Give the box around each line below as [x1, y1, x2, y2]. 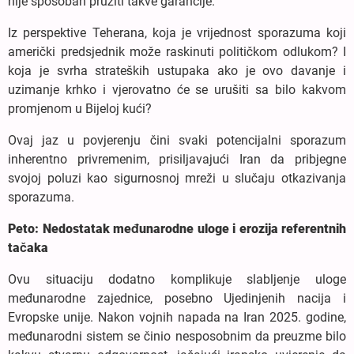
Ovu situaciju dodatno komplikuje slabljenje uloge [8, 271, 346, 287]
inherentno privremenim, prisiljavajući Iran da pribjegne [8, 151, 346, 167]
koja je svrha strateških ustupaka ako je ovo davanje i [8, 62, 346, 78]
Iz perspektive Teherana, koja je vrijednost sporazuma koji [8, 24, 346, 40]
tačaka [8, 239, 48, 255]
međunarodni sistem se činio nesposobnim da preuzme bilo [8, 328, 346, 344]
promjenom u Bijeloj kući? [8, 100, 152, 116]
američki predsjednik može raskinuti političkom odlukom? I [8, 43, 346, 59]
